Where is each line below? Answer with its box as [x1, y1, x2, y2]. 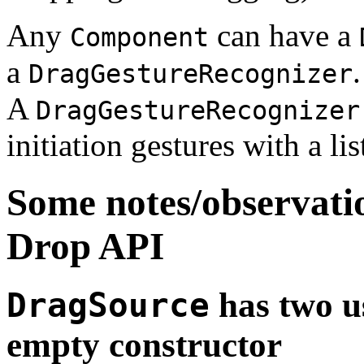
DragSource [6, 286, 210, 326]
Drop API [6, 225, 164, 268]
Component [70, 22, 209, 52]
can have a [209, 17, 359, 53]
